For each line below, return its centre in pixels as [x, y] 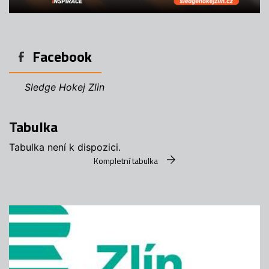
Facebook [62, 56]
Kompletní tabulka [127, 160]
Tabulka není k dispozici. [65, 147]
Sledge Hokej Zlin [64, 87]
